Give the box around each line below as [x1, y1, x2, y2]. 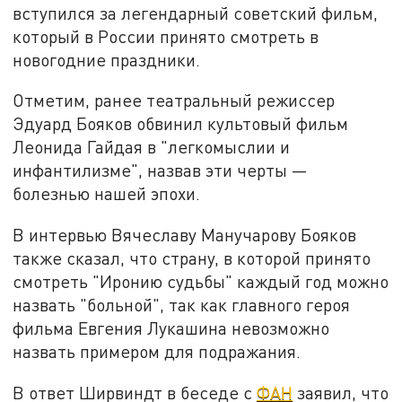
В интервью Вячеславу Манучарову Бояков [13, 224, 357, 246]
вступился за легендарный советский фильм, [13, 2, 379, 23]
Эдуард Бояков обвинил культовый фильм [13, 113, 349, 135]
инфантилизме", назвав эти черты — [13, 160, 309, 181]
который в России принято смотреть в [13, 25, 319, 47]
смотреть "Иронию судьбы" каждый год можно [13, 271, 389, 293]
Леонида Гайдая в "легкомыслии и [13, 136, 291, 158]
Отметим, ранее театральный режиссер [13, 90, 336, 111]
